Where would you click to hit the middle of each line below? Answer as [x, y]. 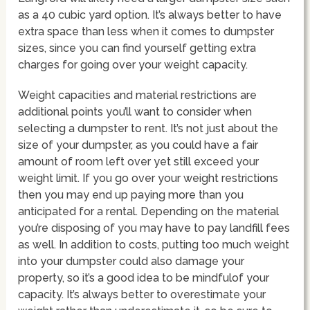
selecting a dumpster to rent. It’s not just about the [148, 128]
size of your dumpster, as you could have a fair [138, 145]
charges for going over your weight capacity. [133, 64]
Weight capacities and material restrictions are [138, 95]
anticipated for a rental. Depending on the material [149, 211]
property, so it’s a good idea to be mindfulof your [144, 277]
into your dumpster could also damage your [131, 261]
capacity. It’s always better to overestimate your [142, 294]
